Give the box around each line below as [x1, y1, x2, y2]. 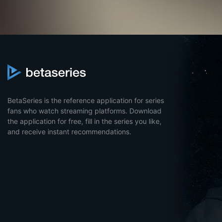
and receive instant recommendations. [7, 127, 131, 136]
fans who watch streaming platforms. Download [7, 107, 162, 115]
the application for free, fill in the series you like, [7, 117, 162, 125]
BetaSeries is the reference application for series [7, 96, 164, 105]
